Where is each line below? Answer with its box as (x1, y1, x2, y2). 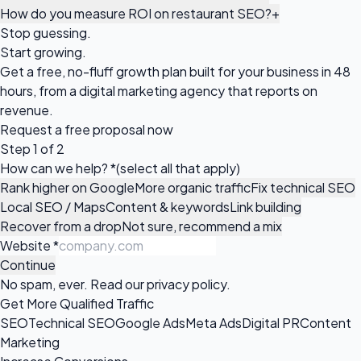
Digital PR (242, 313, 300, 331)
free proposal (64, 120, 145, 138)
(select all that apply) (116, 159, 240, 176)
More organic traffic (135, 178, 251, 196)
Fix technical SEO (251, 178, 355, 196)
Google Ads (115, 313, 185, 331)
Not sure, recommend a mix (122, 217, 282, 234)
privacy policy (147, 275, 226, 293)
